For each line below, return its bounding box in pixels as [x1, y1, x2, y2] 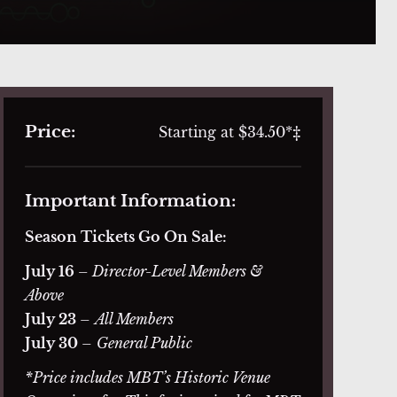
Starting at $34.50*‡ [159, 122, 301, 141]
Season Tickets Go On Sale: [25, 227, 227, 245]
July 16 [25, 261, 78, 280]
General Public [97, 333, 192, 352]
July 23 [25, 309, 80, 328]
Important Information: [25, 190, 236, 211]
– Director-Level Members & [78, 261, 262, 280]
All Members [95, 309, 174, 328]
